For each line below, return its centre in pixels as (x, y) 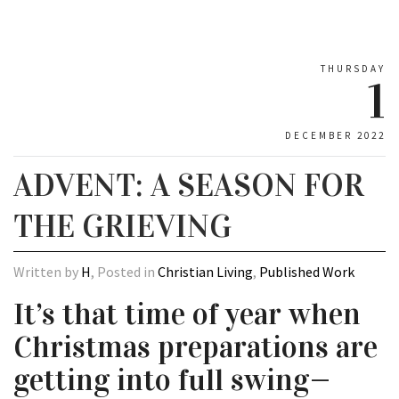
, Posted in (124, 272)
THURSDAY (353, 69)
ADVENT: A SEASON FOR (189, 186)
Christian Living (205, 272)
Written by (47, 272)
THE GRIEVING (122, 227)
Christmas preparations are (195, 347)
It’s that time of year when (187, 314)
